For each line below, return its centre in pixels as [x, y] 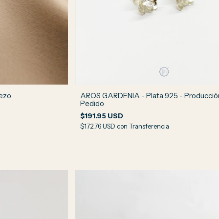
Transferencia [149, 126]
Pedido [92, 104]
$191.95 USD [102, 116]
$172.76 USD [99, 126]
